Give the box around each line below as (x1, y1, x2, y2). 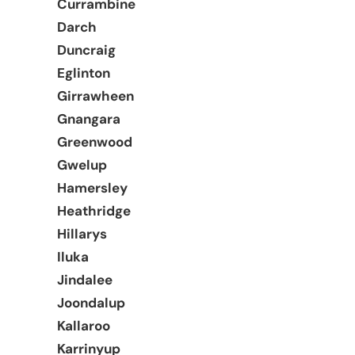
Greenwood (57, 132, 132, 151)
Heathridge (57, 201, 131, 219)
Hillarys (57, 224, 107, 242)
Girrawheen (57, 86, 134, 105)
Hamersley (57, 178, 128, 197)
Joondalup (57, 293, 125, 311)
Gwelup (57, 155, 107, 174)
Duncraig (57, 40, 116, 59)
